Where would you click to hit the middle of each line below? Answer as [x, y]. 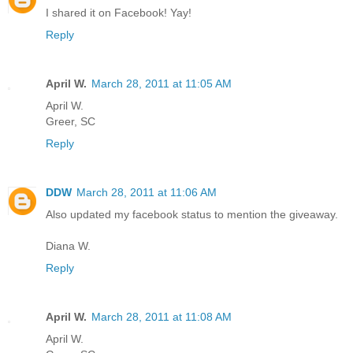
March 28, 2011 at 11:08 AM [162, 317]
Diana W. [68, 246]
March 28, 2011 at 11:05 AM [162, 84]
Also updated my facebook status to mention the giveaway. [192, 215]
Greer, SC [71, 122]
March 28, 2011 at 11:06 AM [147, 193]
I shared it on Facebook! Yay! [119, 13]
